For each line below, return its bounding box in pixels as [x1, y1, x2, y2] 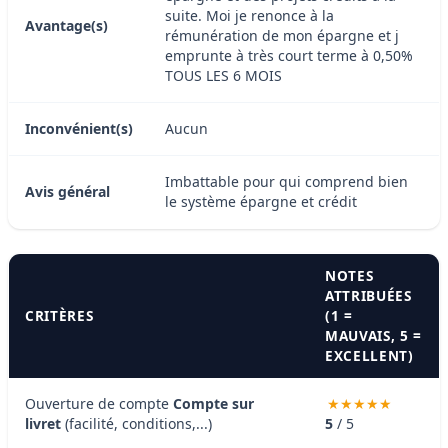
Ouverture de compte [25, 393, 173, 413]
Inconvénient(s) [25, 118, 133, 138]
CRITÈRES [25, 305, 94, 325]
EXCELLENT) [325, 345, 414, 365]
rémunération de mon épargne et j [165, 25, 399, 45]
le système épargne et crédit [165, 191, 357, 211]
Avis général [25, 181, 110, 201]
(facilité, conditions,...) [61, 413, 212, 433]
